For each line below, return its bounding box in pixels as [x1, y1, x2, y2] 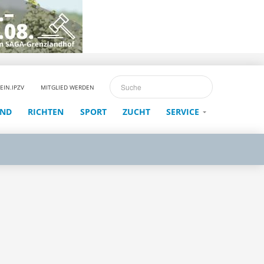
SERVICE [166, 105, 200, 117]
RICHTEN [28, 105, 64, 117]
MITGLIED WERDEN [40, 82, 94, 91]
